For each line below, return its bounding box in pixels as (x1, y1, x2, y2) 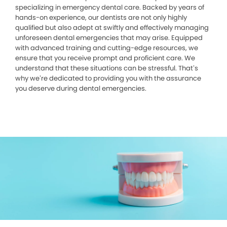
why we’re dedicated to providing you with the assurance (15, 73, 201, 84)
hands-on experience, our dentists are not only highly (15, 13, 187, 23)
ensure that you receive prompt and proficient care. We (15, 53, 195, 63)
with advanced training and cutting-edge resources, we (15, 43, 198, 53)
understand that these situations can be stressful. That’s (15, 63, 198, 73)
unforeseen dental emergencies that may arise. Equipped (15, 33, 203, 43)
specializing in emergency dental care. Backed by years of (15, 3, 204, 13)
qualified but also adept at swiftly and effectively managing (15, 23, 209, 33)
